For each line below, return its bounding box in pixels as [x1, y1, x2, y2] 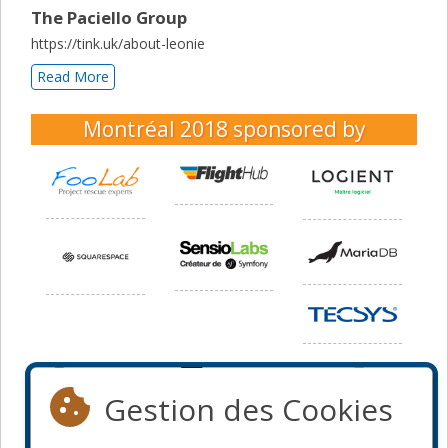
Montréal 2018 [82, 114, 233, 143]
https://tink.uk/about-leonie [31, 33, 205, 53]
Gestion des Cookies [104, 389, 393, 430]
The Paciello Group [31, 5, 187, 29]
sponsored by [232, 114, 366, 143]
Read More [37, 66, 109, 86]
